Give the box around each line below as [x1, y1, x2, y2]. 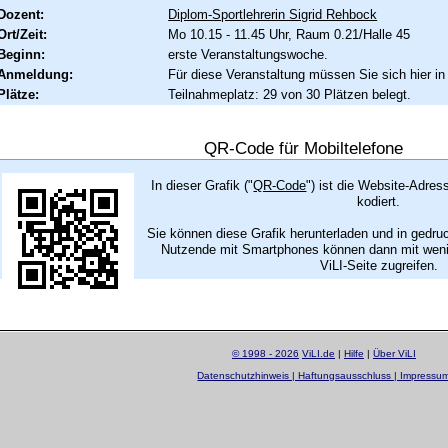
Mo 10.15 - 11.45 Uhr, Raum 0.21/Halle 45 [168, 26, 411, 42]
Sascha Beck [315, 381, 377, 393]
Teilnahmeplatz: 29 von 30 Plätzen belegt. [168, 86, 412, 102]
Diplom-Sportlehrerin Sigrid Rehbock [168, 6, 378, 22]
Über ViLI [372, 347, 416, 359]
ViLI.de [301, 347, 335, 359]
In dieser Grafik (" [151, 177, 254, 193]
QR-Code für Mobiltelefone [204, 138, 404, 158]
